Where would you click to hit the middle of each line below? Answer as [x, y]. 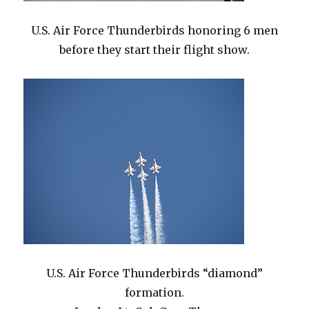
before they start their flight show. [154, 50]
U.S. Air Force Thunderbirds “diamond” [154, 273]
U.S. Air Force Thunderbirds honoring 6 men [154, 30]
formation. [154, 292]
